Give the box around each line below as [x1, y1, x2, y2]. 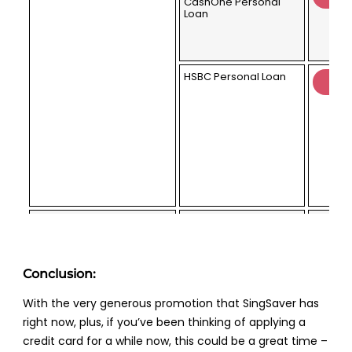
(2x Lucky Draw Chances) [38, 237, 167, 253]
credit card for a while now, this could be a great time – [23, 332, 328, 349]
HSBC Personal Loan [184, 69, 287, 85]
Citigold [184, 214, 224, 230]
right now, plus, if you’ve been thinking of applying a [23, 313, 306, 330]
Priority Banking [42, 214, 164, 237]
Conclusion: [23, 266, 97, 281]
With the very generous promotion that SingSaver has [23, 295, 320, 311]
